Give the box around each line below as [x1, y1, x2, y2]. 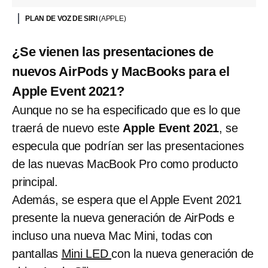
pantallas [12, 247, 62, 261]
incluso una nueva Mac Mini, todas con [12, 229, 213, 243]
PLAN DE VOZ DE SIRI [25, 14, 99, 23]
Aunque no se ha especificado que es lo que [12, 103, 240, 117]
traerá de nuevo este [12, 121, 123, 135]
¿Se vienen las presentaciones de [12, 44, 214, 60]
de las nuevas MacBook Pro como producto [12, 157, 238, 171]
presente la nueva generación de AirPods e [12, 211, 234, 225]
